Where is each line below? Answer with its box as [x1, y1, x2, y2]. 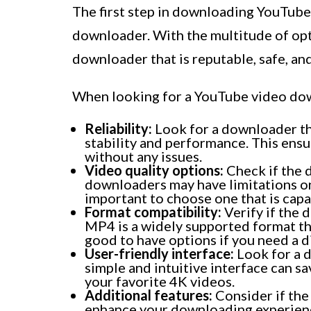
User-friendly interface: [85, 245, 234, 262]
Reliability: [85, 120, 152, 137]
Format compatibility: [85, 203, 221, 221]
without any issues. [85, 148, 202, 165]
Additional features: [85, 287, 212, 304]
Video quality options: [85, 162, 224, 179]
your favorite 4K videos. [85, 273, 235, 290]
